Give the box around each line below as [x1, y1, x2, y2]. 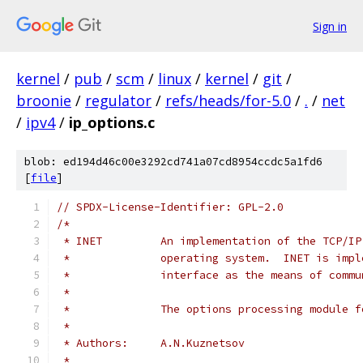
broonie [16, 91, 71, 110]
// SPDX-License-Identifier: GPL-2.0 [57, 200, 284, 214]
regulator [85, 91, 152, 110]
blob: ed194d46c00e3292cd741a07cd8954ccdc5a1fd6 [24, 155, 322, 169]
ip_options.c [69, 113, 155, 132]
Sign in [313, 18, 347, 34]
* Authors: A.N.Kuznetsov [160, 336, 245, 350]
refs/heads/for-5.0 [165, 91, 291, 110]
